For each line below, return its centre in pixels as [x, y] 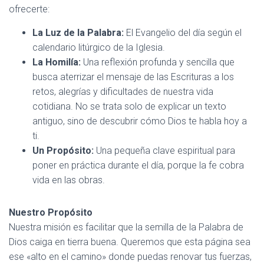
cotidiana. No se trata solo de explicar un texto [129, 106]
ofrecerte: [29, 9]
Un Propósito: [63, 151]
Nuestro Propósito [51, 212]
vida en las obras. [69, 180]
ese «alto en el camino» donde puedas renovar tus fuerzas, [130, 257]
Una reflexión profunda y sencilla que [158, 62]
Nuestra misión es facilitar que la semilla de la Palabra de [126, 227]
